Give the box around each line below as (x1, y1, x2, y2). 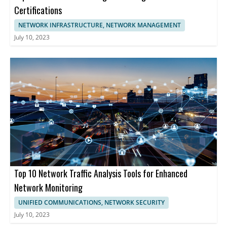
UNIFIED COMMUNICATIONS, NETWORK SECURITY (18, 198, 165, 207)
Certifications (14, 3, 62, 17)
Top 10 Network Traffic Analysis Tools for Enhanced (14, 166, 187, 180)
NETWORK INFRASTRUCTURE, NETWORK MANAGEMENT (18, 20, 181, 29)
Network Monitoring (14, 180, 83, 194)
